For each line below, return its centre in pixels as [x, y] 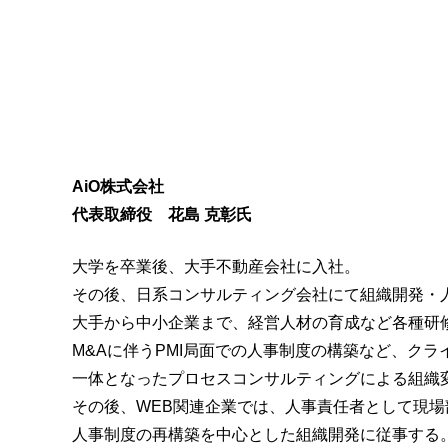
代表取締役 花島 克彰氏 [162, 215]
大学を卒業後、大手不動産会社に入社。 [216, 267]
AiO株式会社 [118, 187]
